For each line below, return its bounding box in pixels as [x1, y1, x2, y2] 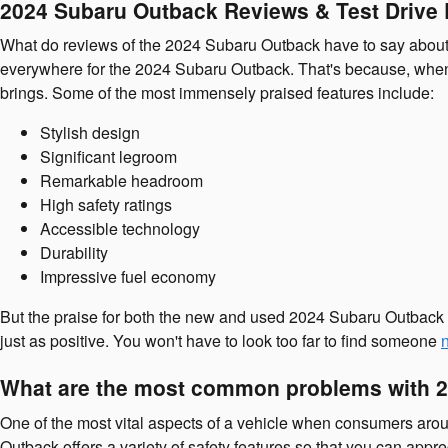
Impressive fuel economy [40, 265, 216, 288]
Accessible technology [40, 217, 200, 240]
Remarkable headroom [40, 169, 203, 192]
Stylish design [40, 121, 140, 144]
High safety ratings [40, 193, 172, 216]
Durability [40, 241, 108, 264]
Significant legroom [40, 145, 177, 168]
